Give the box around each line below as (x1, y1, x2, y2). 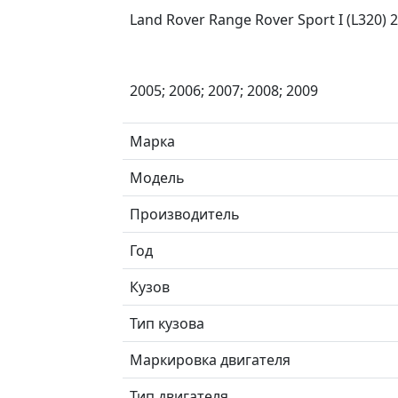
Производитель (130, 203, 240, 224)
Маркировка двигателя (130, 349, 291, 370)
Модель (130, 167, 185, 187)
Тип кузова (130, 313, 204, 333)
